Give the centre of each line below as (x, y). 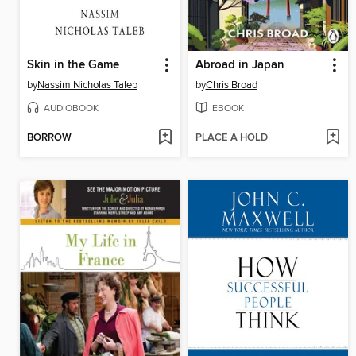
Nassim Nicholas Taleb (87, 85)
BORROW (49, 137)
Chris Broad (231, 85)
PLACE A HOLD (231, 137)
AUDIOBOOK (71, 108)
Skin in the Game (73, 66)
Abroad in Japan (240, 66)
